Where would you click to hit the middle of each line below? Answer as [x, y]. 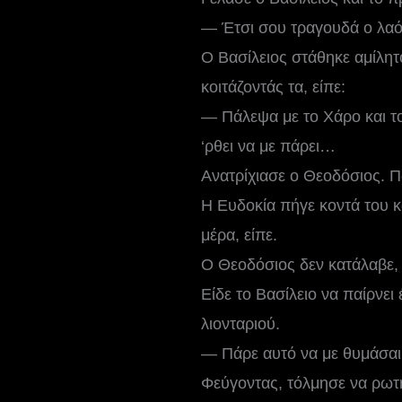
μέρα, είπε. [239, 235]
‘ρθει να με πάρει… [268, 146]
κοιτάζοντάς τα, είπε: [273, 87]
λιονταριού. [240, 323]
